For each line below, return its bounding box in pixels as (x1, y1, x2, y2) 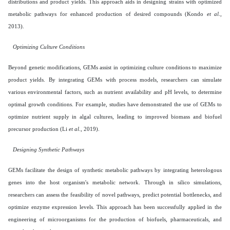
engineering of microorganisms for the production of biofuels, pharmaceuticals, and (8, 216, 222, 222)
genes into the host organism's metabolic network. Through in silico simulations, (8, 179, 222, 185)
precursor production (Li (8, 125, 69, 132)
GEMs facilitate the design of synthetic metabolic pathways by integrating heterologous (8, 166, 222, 173)
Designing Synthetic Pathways (13, 146, 84, 152)
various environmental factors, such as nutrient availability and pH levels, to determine (8, 88, 222, 95)
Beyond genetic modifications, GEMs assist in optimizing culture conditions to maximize (8, 64, 222, 70)
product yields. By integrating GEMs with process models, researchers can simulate (8, 76, 222, 83)
